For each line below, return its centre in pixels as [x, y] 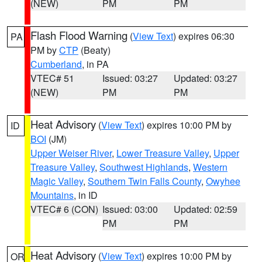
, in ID [86, 195]
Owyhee [223, 181]
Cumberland [56, 64]
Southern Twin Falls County [144, 181]
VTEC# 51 [52, 78]
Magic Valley [57, 181]
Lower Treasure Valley [163, 153]
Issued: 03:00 [130, 209]
